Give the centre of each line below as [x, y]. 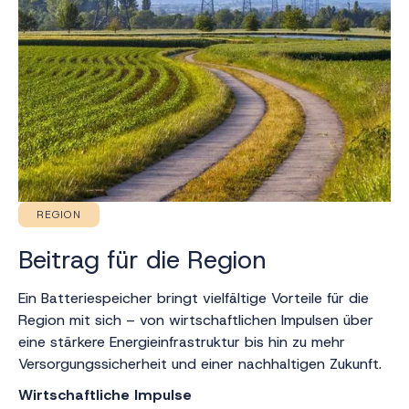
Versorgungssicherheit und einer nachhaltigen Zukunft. [200, 364]
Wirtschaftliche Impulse [105, 395]
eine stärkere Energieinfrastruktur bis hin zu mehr [182, 342]
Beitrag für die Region [142, 260]
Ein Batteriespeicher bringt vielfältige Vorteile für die [194, 298]
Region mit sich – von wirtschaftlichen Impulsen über [196, 320]
